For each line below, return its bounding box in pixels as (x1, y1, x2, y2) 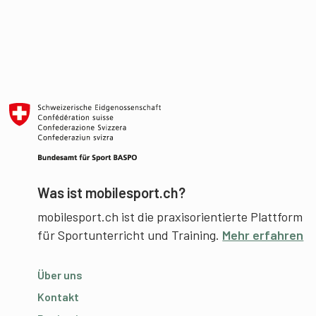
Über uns (37, 267, 83, 281)
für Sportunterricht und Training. (37, 226, 223, 243)
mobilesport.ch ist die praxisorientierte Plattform (37, 208, 303, 224)
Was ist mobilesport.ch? (37, 183, 186, 201)
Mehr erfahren (222, 226, 304, 243)
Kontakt (37, 289, 80, 303)
